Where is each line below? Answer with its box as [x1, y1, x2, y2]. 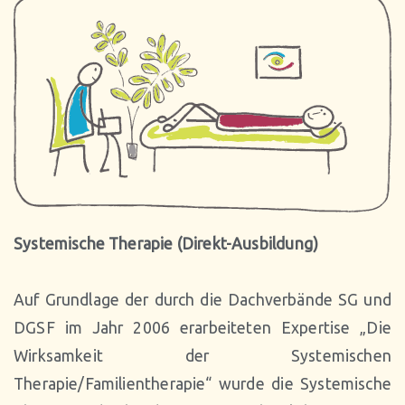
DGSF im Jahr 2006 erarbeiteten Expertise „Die [14, 319, 391, 336]
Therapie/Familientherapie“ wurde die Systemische [14, 375, 391, 392]
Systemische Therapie [14, 235, 174, 252]
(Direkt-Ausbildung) [176, 235, 319, 252]
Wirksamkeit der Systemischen [14, 347, 391, 364]
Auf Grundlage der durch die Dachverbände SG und [14, 291, 391, 308]
